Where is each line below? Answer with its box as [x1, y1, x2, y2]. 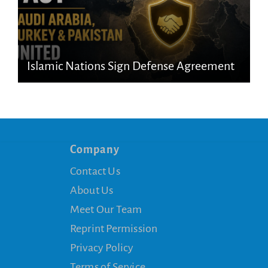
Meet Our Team [69, 203, 142, 215]
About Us [69, 184, 114, 196]
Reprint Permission [69, 222, 158, 234]
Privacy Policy [69, 241, 134, 254]
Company [69, 143, 120, 156]
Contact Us [69, 165, 120, 177]
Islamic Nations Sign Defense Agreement [26, 59, 234, 72]
